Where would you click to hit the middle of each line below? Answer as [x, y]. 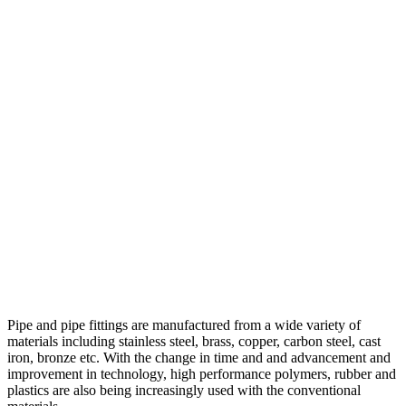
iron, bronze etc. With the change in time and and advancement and [199, 357]
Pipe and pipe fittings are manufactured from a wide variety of [184, 324]
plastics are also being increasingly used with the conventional [184, 390]
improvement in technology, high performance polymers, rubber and [202, 373]
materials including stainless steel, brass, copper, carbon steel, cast [194, 341]
